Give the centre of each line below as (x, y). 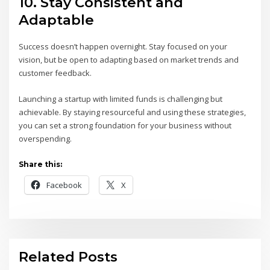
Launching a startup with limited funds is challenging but (121, 99)
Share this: (41, 164)
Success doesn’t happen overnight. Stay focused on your (123, 47)
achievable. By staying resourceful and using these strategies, (133, 112)
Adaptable (57, 20)
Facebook (64, 185)
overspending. (46, 138)
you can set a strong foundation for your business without (125, 125)
